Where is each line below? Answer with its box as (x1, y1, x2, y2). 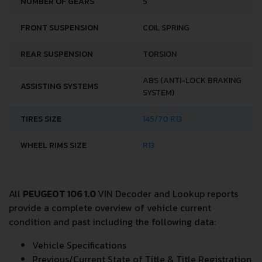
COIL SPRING (143, 21, 189, 34)
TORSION (143, 47, 177, 60)
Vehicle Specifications (32, 237, 126, 252)
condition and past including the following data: (9, 214, 216, 229)
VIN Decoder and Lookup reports (98, 186, 238, 201)
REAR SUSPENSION (20, 47, 93, 60)
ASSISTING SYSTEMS (20, 80, 98, 92)
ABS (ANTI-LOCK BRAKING (143, 74, 242, 87)
